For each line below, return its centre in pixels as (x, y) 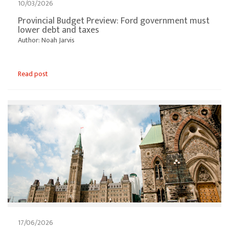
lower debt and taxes (59, 30)
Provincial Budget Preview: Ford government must (114, 21)
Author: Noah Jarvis (46, 40)
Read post (33, 74)
